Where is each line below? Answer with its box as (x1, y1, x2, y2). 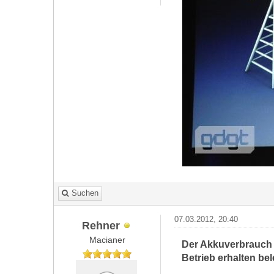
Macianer (89, 235, 125, 245)
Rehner (82, 218, 120, 232)
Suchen (72, 188, 98, 198)
